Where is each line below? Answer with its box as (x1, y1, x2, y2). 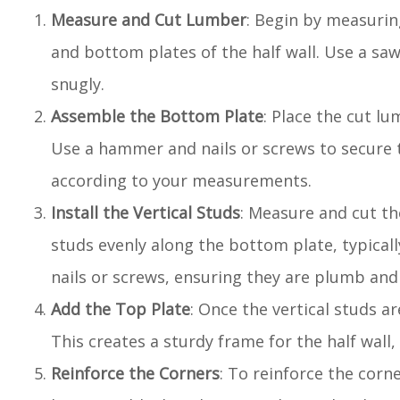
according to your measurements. (51, 170, 312, 191)
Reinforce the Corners (51, 362, 220, 384)
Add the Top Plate (51, 298, 190, 320)
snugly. (51, 73, 104, 95)
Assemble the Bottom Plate (51, 105, 263, 127)
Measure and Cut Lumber (51, 9, 246, 30)
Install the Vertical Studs (51, 202, 240, 223)
